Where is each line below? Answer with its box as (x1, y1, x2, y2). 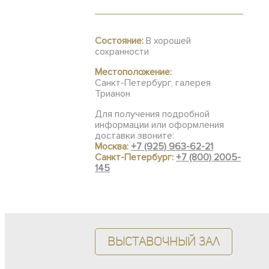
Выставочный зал (107, 234, 220, 249)
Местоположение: (95, 66, 172, 78)
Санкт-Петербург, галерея (95, 77, 211, 89)
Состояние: (95, 35, 144, 47)
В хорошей (144, 35, 191, 47)
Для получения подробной (95, 108, 210, 120)
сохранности (95, 46, 149, 58)
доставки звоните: (95, 130, 174, 142)
